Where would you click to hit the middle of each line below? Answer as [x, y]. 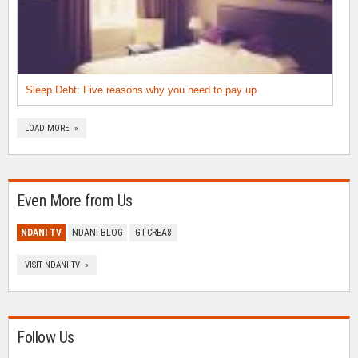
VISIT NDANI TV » [57, 265]
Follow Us [46, 338]
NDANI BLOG [97, 233]
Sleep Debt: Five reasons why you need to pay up [141, 90]
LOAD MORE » [52, 129]
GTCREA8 [153, 233]
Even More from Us [75, 201]
